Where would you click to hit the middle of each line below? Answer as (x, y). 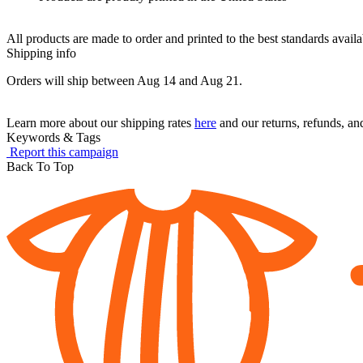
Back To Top (40, 167)
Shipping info (41, 53)
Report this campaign (64, 152)
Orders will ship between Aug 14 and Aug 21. (124, 81)
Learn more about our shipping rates (100, 123)
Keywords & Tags (53, 138)
